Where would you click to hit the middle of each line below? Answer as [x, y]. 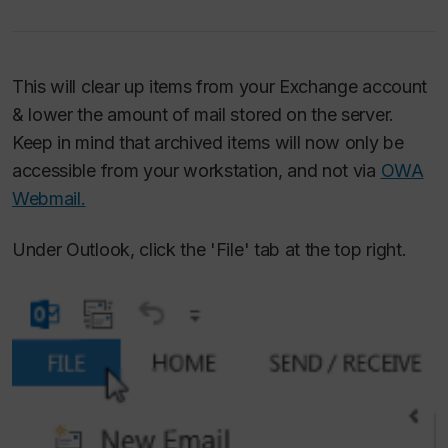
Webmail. [49, 198]
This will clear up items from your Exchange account [219, 86]
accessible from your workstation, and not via [196, 170]
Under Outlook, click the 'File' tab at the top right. [209, 249]
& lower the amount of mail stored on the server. [203, 114]
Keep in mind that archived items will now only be [208, 142]
